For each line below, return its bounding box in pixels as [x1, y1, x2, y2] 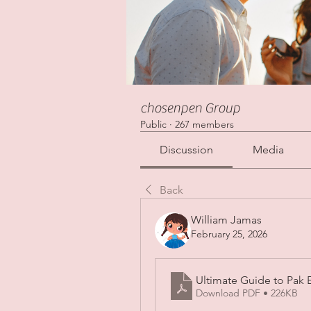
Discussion [160, 143, 214, 157]
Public [140, 118, 167, 131]
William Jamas [191, 213, 262, 227]
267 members [175, 118, 234, 131]
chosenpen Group [140, 100, 240, 117]
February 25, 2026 [191, 228, 267, 241]
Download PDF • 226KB [196, 286, 298, 299]
